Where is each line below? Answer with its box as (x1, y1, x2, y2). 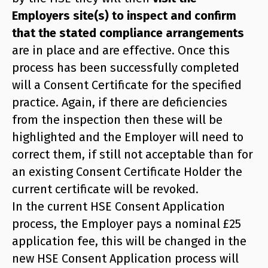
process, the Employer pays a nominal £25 (12, 217, 241, 232)
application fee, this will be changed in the (12, 234, 246, 249)
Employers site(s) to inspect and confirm (12, 8, 236, 23)
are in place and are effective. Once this (12, 43, 230, 58)
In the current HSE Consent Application (12, 199, 225, 214)
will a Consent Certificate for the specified (12, 78, 242, 93)
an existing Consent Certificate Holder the (12, 165, 242, 179)
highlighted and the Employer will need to (12, 130, 243, 145)
